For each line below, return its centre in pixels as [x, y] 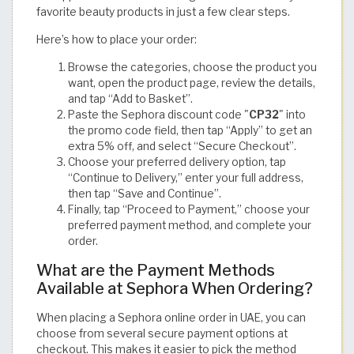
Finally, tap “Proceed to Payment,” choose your [189, 210]
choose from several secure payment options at [162, 333]
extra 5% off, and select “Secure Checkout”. [182, 147]
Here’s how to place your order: [117, 40]
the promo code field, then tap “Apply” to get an [190, 131]
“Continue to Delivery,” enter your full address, [186, 178]
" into [292, 115]
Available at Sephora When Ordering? [175, 288]
